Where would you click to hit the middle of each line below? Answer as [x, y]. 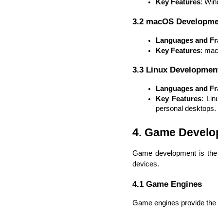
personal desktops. [186, 109]
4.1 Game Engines [167, 184]
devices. [146, 164]
